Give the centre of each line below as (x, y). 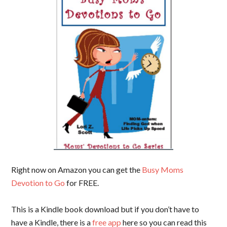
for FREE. (82, 183)
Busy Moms (163, 170)
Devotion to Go (38, 183)
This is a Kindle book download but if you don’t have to (105, 209)
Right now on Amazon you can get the (77, 170)
